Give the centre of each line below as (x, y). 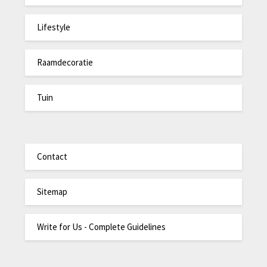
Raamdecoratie (65, 63)
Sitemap (52, 192)
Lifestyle (54, 27)
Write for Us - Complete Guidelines (102, 227)
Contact (52, 157)
